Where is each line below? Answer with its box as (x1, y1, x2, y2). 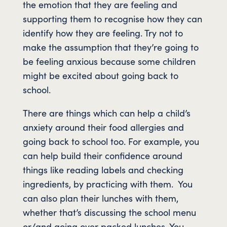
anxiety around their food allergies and (22, 120, 184, 133)
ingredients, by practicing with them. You (22, 177, 193, 190)
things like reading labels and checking (22, 163, 183, 176)
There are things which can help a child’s (22, 106, 191, 119)
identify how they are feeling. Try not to (22, 26, 183, 39)
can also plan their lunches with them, (22, 191, 178, 204)
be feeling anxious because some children (22, 54, 196, 67)
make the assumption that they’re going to (22, 40, 199, 53)
